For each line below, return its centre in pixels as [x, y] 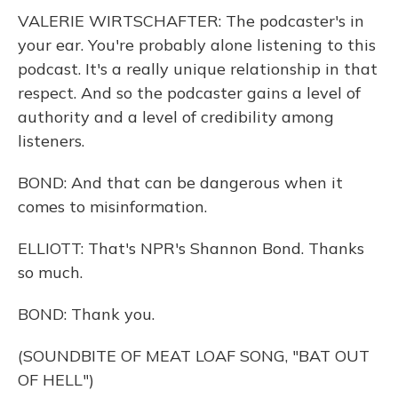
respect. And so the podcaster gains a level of [189, 93]
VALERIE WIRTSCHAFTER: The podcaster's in [191, 21]
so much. [50, 272]
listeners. [51, 141]
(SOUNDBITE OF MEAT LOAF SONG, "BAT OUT [194, 356]
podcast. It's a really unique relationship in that [198, 69]
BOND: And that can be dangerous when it [180, 183]
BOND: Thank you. [86, 314]
